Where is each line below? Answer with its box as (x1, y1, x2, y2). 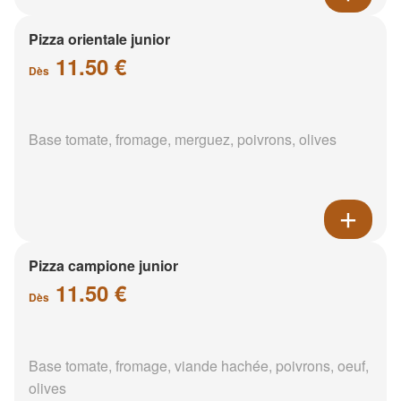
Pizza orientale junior (29, 28, 170, 49)
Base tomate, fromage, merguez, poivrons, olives (29, 128, 337, 149)
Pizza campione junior (29, 254, 178, 276)
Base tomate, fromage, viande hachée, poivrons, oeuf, (29, 354, 369, 376)
